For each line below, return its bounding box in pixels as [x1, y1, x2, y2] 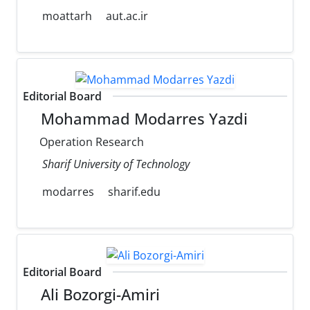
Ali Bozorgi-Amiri [37, 284, 161, 304]
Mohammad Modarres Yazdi [37, 109, 248, 129]
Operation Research [37, 134, 144, 150]
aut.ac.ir [106, 8, 148, 24]
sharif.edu [108, 184, 161, 200]
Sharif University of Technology [42, 156, 190, 172]
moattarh [39, 8, 92, 24]
